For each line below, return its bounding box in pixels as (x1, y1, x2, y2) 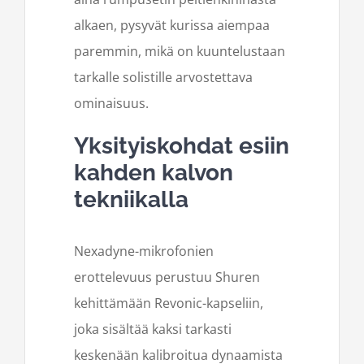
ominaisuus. (74, 93, 149, 112)
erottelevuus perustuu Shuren (74, 267, 260, 286)
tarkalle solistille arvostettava (74, 67, 253, 86)
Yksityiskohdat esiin (74, 132, 289, 159)
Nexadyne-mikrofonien (74, 241, 214, 260)
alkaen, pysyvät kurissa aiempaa (74, 15, 270, 34)
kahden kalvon (74, 158, 233, 186)
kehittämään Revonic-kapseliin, (74, 293, 263, 312)
